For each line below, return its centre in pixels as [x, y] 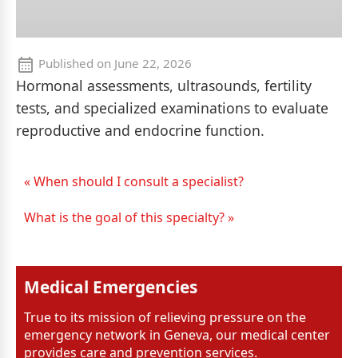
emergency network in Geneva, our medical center [177, 334]
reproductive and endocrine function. [140, 130]
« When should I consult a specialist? [134, 181]
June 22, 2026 [153, 63]
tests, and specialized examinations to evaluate [172, 107]
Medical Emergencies [111, 286]
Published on [75, 63]
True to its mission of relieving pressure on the [165, 317]
